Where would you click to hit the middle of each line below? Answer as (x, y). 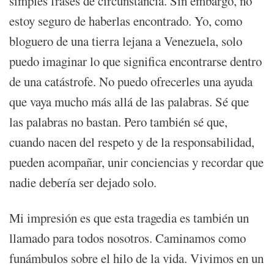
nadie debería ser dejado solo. (83, 183)
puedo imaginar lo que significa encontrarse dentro (135, 61)
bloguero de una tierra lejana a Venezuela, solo (126, 41)
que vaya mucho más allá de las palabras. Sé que (129, 102)
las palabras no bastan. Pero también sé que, (118, 122)
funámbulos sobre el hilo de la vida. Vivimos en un (136, 258)
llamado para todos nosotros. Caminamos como (128, 238)
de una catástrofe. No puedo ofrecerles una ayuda (131, 82)
